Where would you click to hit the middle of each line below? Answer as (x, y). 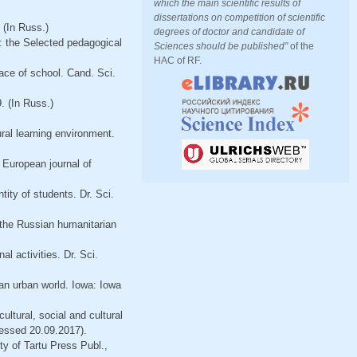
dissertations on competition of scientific (240, 17)
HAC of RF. (178, 60)
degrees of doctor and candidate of (229, 31)
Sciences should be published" (221, 46)
